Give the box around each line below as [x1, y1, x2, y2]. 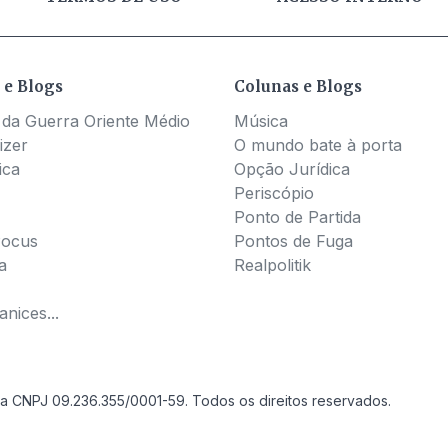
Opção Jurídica [234, 158, 350, 179]
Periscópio [234, 182, 314, 203]
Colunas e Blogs [234, 76, 362, 96]
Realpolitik [234, 254, 311, 275]
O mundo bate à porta [234, 134, 402, 155]
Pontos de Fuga [234, 230, 353, 251]
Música [234, 110, 288, 131]
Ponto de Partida [234, 206, 361, 227]
